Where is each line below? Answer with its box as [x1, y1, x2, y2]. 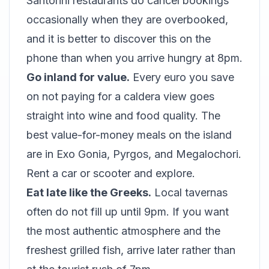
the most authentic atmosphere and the [26, 225, 220, 237]
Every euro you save [130, 71, 234, 83]
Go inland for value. [26, 71, 130, 83]
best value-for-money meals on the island [26, 128, 232, 141]
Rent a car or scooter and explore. [26, 167, 195, 180]
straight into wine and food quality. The [26, 109, 220, 122]
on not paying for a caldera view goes [26, 90, 214, 103]
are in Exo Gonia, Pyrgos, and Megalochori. [26, 148, 241, 160]
